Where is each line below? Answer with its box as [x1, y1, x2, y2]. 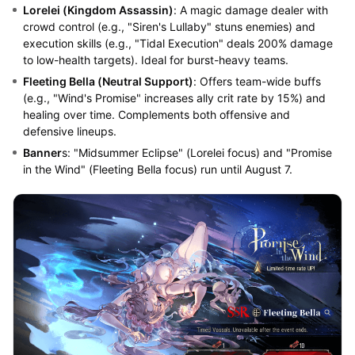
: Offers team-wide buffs [193, 74, 321, 88]
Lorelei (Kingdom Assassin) [22, 2, 174, 17]
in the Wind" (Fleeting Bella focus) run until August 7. [22, 162, 292, 176]
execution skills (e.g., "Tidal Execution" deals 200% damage [22, 36, 333, 50]
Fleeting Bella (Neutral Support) [22, 74, 193, 88]
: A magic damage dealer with [173, 2, 328, 17]
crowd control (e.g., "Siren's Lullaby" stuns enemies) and [22, 19, 315, 33]
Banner [22, 145, 62, 159]
